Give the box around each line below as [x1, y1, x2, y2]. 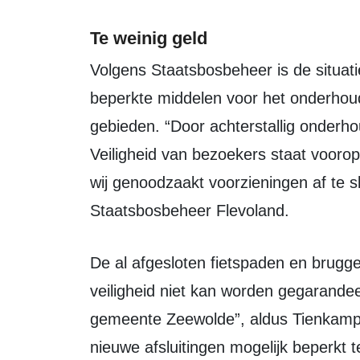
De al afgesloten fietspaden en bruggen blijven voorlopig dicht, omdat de [90, 254, 101, 272]
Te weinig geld [90, 28, 207, 48]
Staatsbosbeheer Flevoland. [90, 202, 289, 219]
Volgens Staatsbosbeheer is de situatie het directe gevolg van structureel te [90, 61, 100, 79]
